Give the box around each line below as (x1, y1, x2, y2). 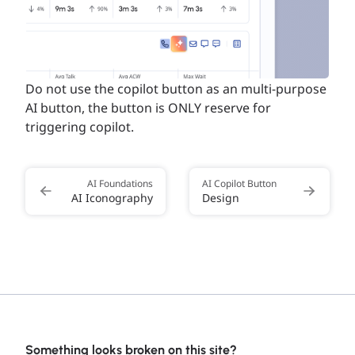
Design (202, 189, 239, 205)
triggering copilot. (25, 117, 134, 136)
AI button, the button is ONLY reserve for (25, 98, 271, 116)
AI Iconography (71, 189, 153, 205)
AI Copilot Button (202, 176, 277, 190)
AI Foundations (87, 176, 153, 190)
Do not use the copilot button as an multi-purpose (25, 79, 326, 97)
